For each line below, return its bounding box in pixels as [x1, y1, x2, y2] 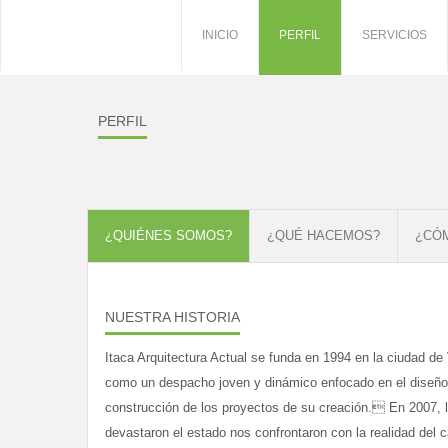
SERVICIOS [362, 28, 427, 42]
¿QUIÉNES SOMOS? [105, 228, 232, 243]
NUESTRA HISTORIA [105, 309, 240, 325]
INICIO [202, 28, 238, 42]
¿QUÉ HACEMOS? [267, 228, 380, 243]
